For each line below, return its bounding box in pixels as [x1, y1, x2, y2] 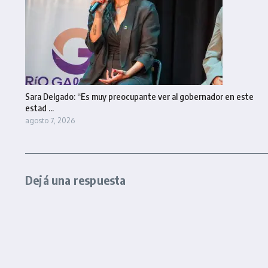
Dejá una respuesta [25, 172, 126, 187]
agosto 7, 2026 [25, 116, 75, 125]
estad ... [25, 102, 54, 113]
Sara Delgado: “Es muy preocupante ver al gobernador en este [25, 91, 254, 102]
